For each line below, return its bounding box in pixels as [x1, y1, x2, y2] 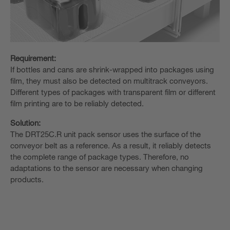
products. [10, 175, 44, 184]
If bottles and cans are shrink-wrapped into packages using [10, 65, 214, 74]
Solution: [10, 118, 41, 128]
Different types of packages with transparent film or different [10, 87, 216, 97]
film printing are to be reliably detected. [10, 99, 144, 108]
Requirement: [10, 53, 56, 63]
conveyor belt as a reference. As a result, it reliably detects [10, 141, 211, 150]
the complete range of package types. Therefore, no [10, 152, 189, 162]
